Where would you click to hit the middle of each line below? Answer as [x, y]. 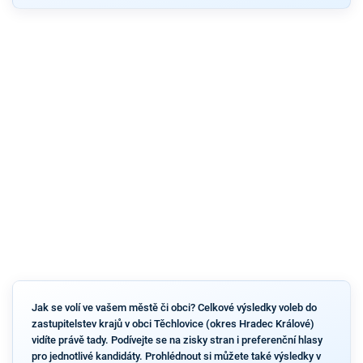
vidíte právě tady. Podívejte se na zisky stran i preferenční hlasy [177, 340]
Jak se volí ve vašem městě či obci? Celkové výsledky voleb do [174, 307]
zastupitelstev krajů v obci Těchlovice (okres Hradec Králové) [173, 323]
